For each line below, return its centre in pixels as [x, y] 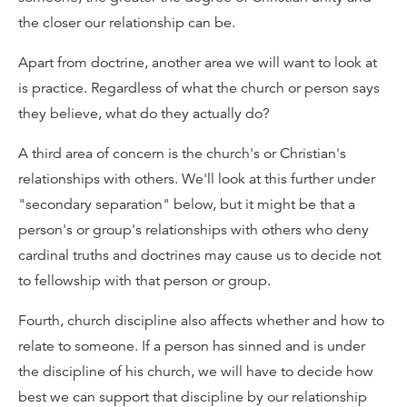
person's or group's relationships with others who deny [194, 230]
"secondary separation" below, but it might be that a [187, 204]
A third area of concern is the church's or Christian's [182, 154]
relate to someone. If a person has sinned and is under [192, 346]
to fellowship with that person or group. [144, 281]
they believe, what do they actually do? [144, 114]
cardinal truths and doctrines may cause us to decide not [199, 255]
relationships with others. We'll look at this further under [197, 179]
